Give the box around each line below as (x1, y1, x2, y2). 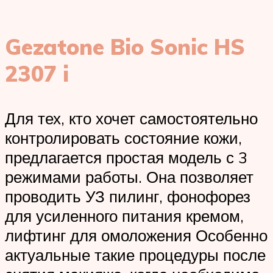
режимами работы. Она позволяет (5, 167, 253, 187)
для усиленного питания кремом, (5, 206, 244, 226)
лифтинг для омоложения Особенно (5, 225, 268, 246)
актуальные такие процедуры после (5, 245, 266, 265)
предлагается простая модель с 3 (5, 147, 247, 168)
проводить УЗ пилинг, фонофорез (5, 186, 250, 207)
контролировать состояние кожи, (5, 128, 242, 148)
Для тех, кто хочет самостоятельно (5, 108, 258, 129)
